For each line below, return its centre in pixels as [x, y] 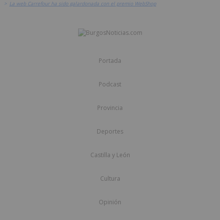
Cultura [110, 179]
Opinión [110, 202]
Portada [110, 61]
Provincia [110, 108]
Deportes [110, 132]
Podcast [110, 84]
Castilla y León [110, 155]
